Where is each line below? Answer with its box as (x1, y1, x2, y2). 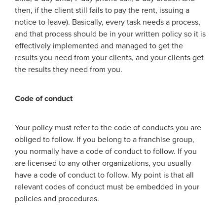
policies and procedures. (15, 194, 99, 204)
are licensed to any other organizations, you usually (15, 158, 191, 168)
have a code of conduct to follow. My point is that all (15, 170, 194, 180)
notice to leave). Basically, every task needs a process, (15, 17, 200, 27)
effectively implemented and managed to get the (15, 41, 183, 51)
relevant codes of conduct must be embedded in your (15, 182, 199, 192)
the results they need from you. (15, 65, 122, 74)
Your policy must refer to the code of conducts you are (15, 123, 201, 133)
